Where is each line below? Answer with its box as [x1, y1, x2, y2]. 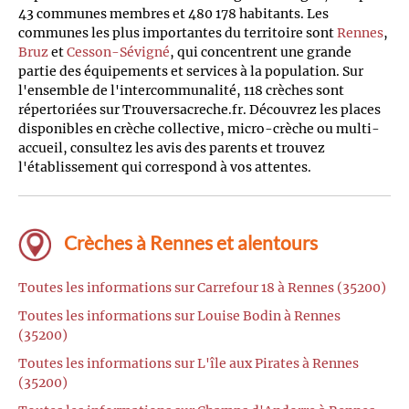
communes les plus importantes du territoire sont [18, 24, 337, 41]
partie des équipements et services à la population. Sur [18, 62, 363, 79]
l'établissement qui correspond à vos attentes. [18, 158, 311, 175]
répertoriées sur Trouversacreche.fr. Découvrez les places [18, 100, 381, 118]
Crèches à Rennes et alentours [60, 230, 318, 254]
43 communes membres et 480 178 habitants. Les [18, 5, 329, 22]
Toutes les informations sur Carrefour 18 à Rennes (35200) [18, 278, 386, 296]
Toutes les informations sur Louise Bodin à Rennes [18, 307, 341, 324]
